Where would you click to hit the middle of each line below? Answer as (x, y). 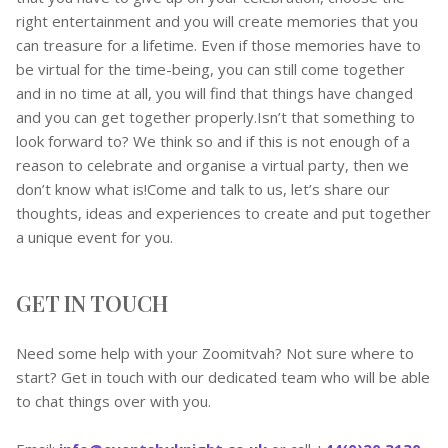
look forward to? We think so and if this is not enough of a (213, 141)
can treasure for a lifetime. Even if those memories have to (218, 45)
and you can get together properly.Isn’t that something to (215, 117)
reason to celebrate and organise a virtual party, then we (212, 165)
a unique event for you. (98, 237)
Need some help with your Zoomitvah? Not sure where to (215, 353)
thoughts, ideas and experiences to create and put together (223, 213)
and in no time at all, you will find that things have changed (214, 93)
